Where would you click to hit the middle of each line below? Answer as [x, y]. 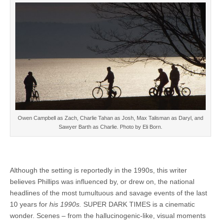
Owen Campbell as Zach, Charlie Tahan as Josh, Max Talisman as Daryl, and [110, 118]
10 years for [30, 204]
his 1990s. [66, 204]
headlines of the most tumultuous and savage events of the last [109, 193]
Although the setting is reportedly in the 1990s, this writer [98, 170]
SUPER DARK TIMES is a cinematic [139, 204]
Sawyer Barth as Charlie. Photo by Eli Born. [110, 127]
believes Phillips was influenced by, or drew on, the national [102, 181]
